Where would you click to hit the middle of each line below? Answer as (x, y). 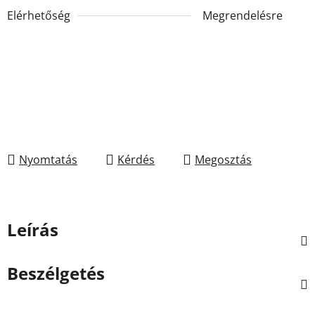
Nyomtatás (48, 159)
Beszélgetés (56, 273)
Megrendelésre (243, 15)
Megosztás (223, 159)
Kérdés (136, 159)
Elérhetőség (39, 15)
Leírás (33, 229)
